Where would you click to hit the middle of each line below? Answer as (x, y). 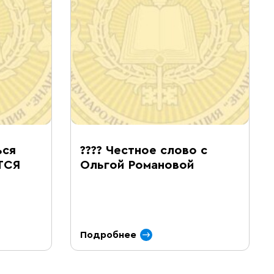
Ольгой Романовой (137, 165)
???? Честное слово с (143, 150)
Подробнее (108, 235)
